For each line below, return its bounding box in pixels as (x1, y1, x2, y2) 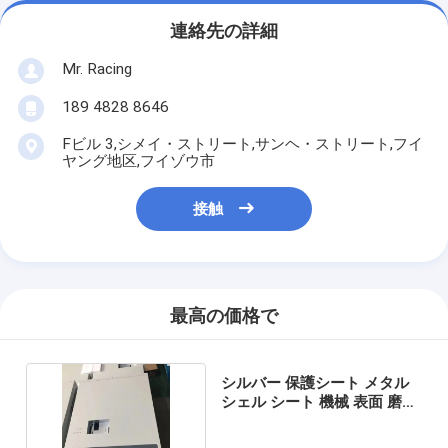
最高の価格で (170, 306, 278, 327)
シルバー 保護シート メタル (221, 373, 410, 392)
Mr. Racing (61, 59, 132, 78)
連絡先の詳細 (170, 21, 278, 42)
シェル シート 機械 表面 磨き (221, 392, 418, 411)
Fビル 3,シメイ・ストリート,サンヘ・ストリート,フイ (61, 134, 423, 153)
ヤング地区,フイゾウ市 (61, 151, 215, 170)
